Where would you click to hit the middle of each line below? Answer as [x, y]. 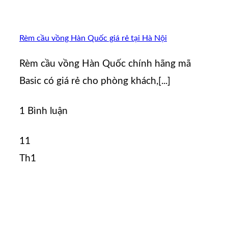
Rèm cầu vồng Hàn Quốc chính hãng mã [105, 64]
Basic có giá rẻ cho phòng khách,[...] [95, 81]
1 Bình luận [44, 111]
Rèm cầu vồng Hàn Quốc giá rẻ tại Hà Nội [93, 38]
